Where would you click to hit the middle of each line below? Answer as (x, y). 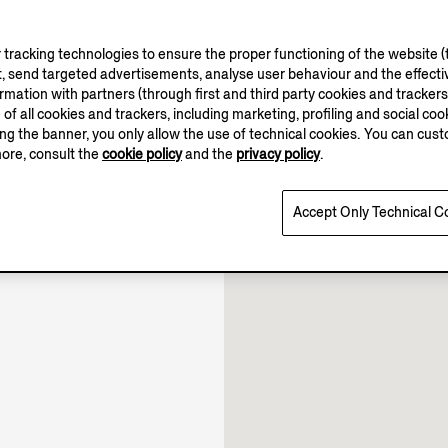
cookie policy (142, 155)
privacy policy (278, 155)
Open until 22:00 (99, 185)
